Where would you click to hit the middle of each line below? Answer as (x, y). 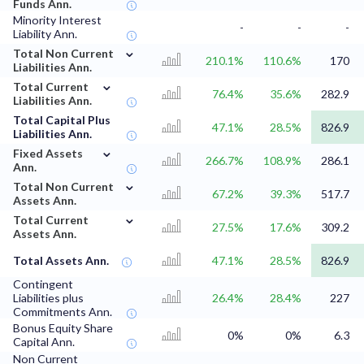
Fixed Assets (48, 154)
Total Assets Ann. (61, 261)
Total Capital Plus (62, 120)
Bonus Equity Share (63, 328)
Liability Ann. (45, 34)
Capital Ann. (44, 342)
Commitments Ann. (63, 312)
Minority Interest (57, 20)
